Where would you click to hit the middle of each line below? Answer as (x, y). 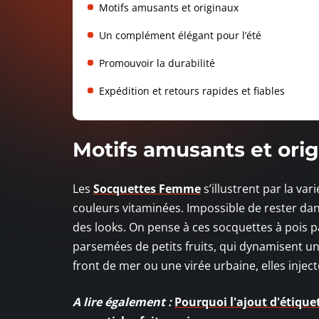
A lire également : (122, 302)
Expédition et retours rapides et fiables (192, 90)
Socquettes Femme (147, 188)
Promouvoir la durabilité (157, 63)
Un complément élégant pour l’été (180, 35)
